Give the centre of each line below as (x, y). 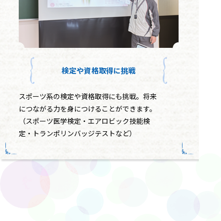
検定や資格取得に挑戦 (99, 71)
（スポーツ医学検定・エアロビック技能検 (84, 121)
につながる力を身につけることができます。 (88, 108)
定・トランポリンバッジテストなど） (77, 133)
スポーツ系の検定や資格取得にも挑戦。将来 (88, 96)
